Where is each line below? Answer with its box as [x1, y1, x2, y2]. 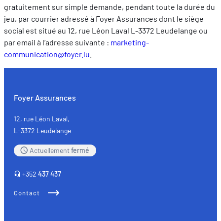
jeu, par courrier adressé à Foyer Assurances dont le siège [4, 14, 204, 24]
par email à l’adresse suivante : [4, 37, 110, 47]
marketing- [110, 37, 149, 47]
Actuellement [30, 146, 71, 155]
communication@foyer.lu [4, 49, 90, 59]
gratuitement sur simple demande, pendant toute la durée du [4, 2, 215, 12]
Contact [14, 189, 40, 197]
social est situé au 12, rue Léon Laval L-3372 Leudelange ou [4, 26, 208, 36]
